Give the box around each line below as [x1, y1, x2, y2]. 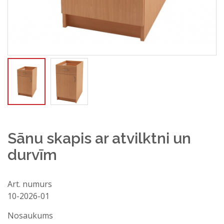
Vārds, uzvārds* [150, 213, 201, 223]
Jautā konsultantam [70, 192, 201, 208]
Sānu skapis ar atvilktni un [7, 129, 191, 147]
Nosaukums [7, 210, 53, 221]
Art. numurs [7, 178, 52, 189]
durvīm [7, 146, 57, 163]
